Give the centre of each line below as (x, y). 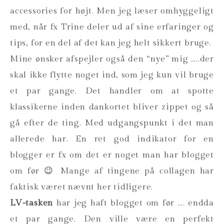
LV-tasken (32, 203)
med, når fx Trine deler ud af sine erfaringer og (112, 27)
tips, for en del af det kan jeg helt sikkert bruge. (111, 43)
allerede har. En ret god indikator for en (112, 139)
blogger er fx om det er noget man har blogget (112, 155)
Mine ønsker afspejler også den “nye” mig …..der (112, 59)
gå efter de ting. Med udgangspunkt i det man (112, 123)
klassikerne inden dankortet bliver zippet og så (112, 107)
